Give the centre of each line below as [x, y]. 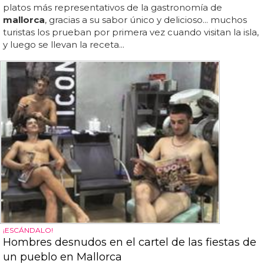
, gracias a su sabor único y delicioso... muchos [146, 20]
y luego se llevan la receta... [64, 45]
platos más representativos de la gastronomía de [113, 8]
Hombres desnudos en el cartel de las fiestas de [130, 242]
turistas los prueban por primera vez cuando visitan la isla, [131, 32]
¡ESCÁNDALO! [28, 230]
